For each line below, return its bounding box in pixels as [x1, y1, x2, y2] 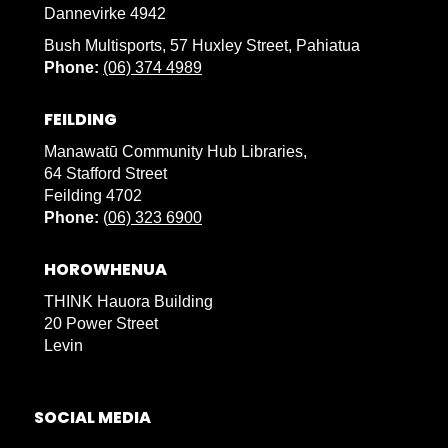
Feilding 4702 [44, 187, 142, 205]
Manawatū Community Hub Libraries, [44, 143, 307, 161]
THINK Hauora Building [44, 293, 213, 311]
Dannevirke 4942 [44, 5, 166, 23]
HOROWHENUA [44, 258, 167, 282]
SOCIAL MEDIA [34, 406, 151, 430]
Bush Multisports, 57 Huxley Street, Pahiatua [44, 37, 364, 55]
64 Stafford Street [44, 165, 167, 183]
